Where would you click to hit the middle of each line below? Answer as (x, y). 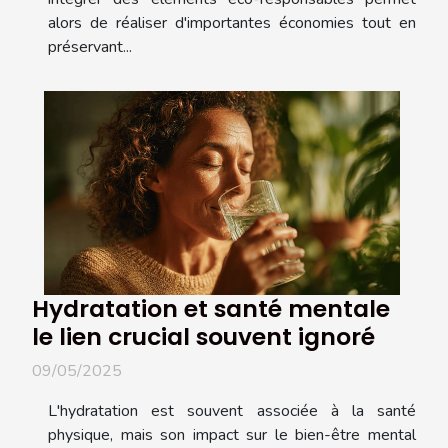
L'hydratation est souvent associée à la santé (232, 410)
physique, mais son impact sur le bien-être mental (232, 434)
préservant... (90, 47)
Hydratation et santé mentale (211, 308)
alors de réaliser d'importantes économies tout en (232, 23)
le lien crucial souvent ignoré (203, 336)
